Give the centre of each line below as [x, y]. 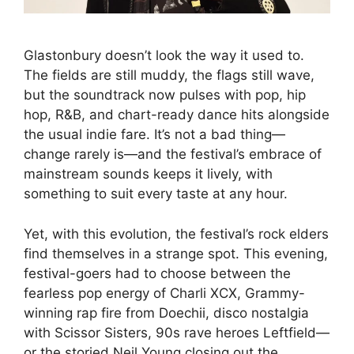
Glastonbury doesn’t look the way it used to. [164, 56]
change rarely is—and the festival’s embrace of [173, 154]
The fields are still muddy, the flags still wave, [169, 75]
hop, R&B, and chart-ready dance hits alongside [177, 115]
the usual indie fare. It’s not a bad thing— [154, 135]
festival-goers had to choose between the [157, 273]
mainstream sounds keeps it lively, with [148, 174]
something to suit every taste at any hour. [156, 194]
